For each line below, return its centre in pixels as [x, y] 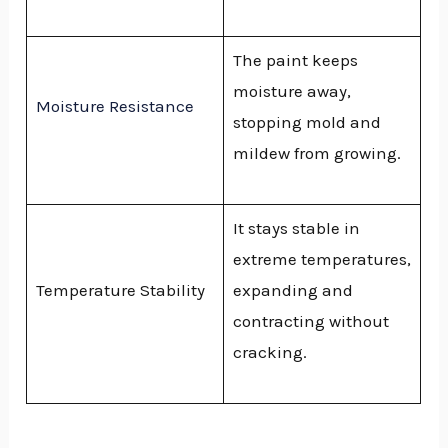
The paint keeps [295, 59]
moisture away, [291, 90]
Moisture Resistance [114, 105]
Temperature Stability [120, 289]
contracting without [310, 320]
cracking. [269, 351]
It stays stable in [296, 227]
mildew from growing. [316, 152]
